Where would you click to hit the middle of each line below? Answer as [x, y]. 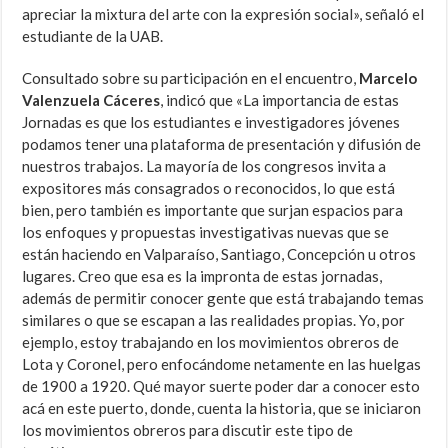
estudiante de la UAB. [93, 36]
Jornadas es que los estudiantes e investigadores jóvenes [211, 122]
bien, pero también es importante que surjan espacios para [213, 210]
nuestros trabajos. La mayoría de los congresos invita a [204, 166]
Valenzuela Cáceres [91, 100]
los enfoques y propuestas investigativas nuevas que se [206, 232]
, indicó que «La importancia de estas [280, 100]
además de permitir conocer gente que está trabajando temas [223, 298]
